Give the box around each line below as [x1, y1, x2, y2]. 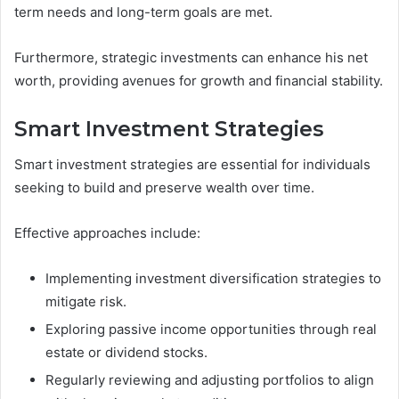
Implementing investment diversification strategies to [45, 270, 381, 288]
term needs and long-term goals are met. [14, 3, 273, 20]
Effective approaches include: [14, 224, 200, 242]
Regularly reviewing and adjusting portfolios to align [45, 371, 374, 389]
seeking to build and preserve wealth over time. [14, 179, 314, 197]
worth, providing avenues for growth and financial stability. [14, 71, 383, 89]
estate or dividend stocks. [45, 344, 208, 362]
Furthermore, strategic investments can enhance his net [14, 48, 368, 66]
